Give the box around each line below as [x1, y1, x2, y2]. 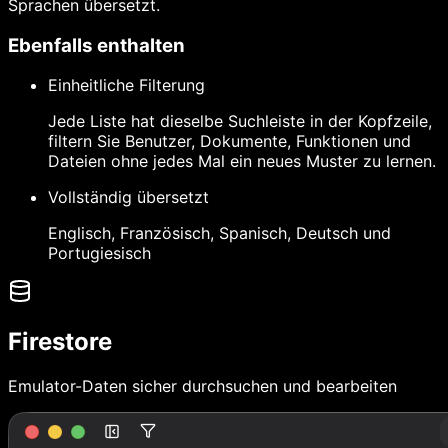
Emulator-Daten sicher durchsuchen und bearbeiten [8, 376, 397, 397]
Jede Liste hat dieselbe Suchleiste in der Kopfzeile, [48, 111, 432, 132]
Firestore [8, 327, 112, 357]
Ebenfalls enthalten [8, 33, 185, 57]
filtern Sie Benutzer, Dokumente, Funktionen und [48, 131, 411, 152]
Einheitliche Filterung [48, 75, 205, 96]
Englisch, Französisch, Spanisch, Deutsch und [48, 223, 391, 244]
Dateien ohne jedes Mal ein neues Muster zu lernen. [48, 151, 436, 172]
